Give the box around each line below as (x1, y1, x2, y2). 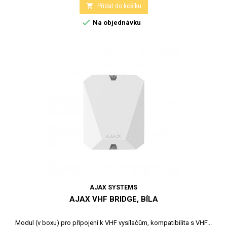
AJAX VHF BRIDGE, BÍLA (69, 194, 158, 204)
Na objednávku (91, 18, 141, 26)
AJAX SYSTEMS (90, 183, 137, 191)
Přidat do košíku (97, 2, 141, 10)
